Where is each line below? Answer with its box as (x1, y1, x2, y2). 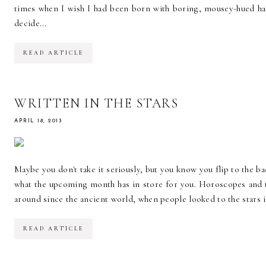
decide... (14, 17, 47, 28)
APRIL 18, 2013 (14, 118, 62, 123)
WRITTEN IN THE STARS (14, 95, 178, 111)
